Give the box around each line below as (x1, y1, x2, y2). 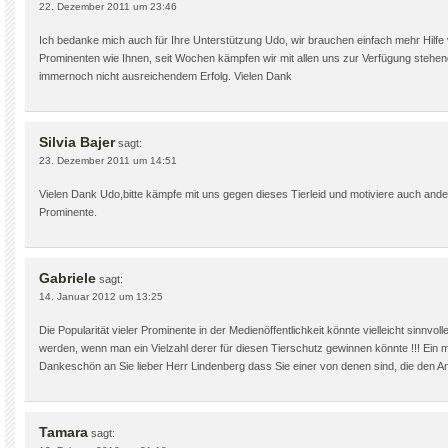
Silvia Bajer (39, 134, 115, 150)
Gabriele (39, 270, 96, 286)
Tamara (39, 424, 88, 440)
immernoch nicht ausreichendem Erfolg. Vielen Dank (39, 70, 292, 82)
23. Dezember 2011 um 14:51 (39, 155, 177, 166)
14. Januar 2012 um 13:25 (39, 291, 163, 302)
